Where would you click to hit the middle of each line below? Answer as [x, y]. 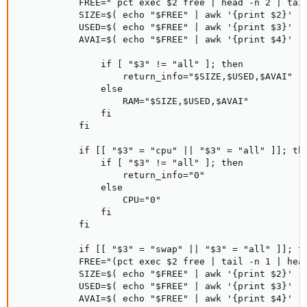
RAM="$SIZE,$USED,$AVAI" [134, 101]
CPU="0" [90, 200]
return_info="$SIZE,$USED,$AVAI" [156, 76]
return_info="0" [112, 175]
